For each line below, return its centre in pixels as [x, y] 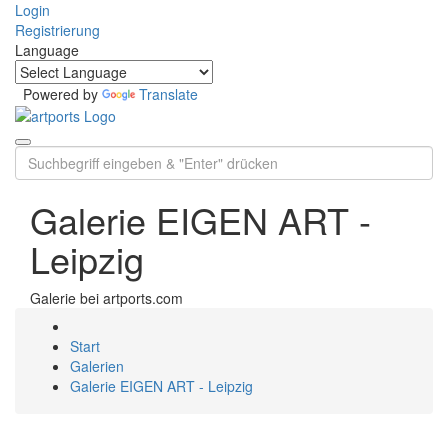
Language [47, 50]
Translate [168, 94]
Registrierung [57, 30]
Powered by [58, 94]
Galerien [97, 366]
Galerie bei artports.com [106, 298]
